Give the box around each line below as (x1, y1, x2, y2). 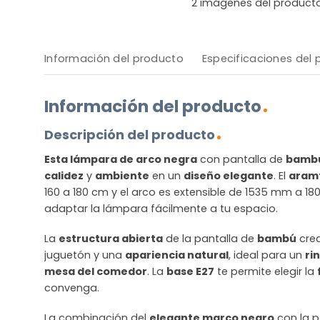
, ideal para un (229, 248, 305, 263)
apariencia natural (125, 248, 229, 263)
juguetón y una (44, 248, 125, 263)
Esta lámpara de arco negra (44, 152, 197, 167)
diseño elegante (184, 169, 274, 184)
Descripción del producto (44, 126, 215, 144)
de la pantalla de (163, 231, 257, 246)
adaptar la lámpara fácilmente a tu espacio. (44, 201, 278, 216)
